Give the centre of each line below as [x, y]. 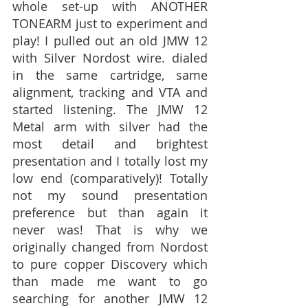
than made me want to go [110, 281]
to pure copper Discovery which [110, 264]
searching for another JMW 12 [110, 298]
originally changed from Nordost [110, 247]
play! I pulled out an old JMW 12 [110, 41]
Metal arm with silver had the [110, 126]
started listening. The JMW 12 [110, 109]
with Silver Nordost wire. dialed [110, 58]
